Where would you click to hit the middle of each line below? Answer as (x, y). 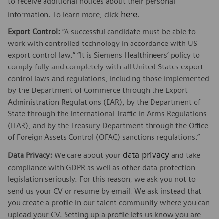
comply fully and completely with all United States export (106, 66)
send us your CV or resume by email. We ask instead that (105, 191)
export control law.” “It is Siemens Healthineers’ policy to (104, 55)
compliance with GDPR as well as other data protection (101, 167)
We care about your (88, 155)
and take (185, 155)
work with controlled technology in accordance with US (102, 43)
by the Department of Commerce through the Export (98, 90)
